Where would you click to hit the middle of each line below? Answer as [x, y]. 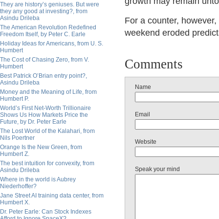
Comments [154, 64]
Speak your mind [157, 169]
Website [146, 142]
